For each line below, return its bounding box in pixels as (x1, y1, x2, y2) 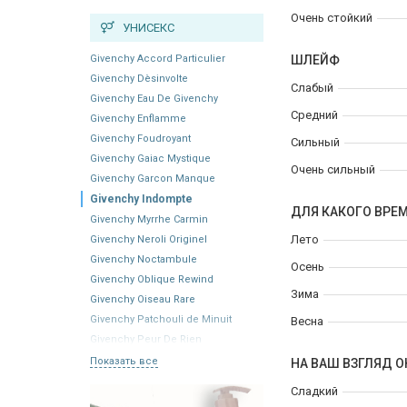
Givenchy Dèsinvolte (90, 72, 188, 84)
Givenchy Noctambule (90, 253, 197, 265)
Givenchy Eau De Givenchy (90, 92, 218, 104)
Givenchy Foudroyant (90, 132, 191, 144)
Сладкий (291, 384, 338, 398)
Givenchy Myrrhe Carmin (90, 213, 208, 225)
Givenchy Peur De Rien (90, 333, 202, 345)
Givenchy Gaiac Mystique (90, 152, 211, 164)
